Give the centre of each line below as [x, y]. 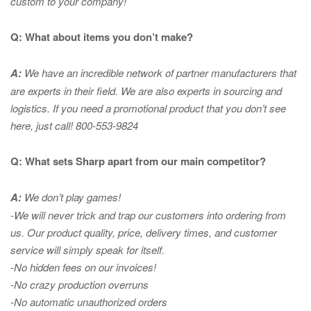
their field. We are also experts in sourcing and [178, 91]
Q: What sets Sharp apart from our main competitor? [138, 161]
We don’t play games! [74, 197]
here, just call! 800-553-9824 [74, 126]
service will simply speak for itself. [87, 250]
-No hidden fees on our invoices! [85, 267]
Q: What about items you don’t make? [102, 37]
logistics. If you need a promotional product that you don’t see [148, 108]
